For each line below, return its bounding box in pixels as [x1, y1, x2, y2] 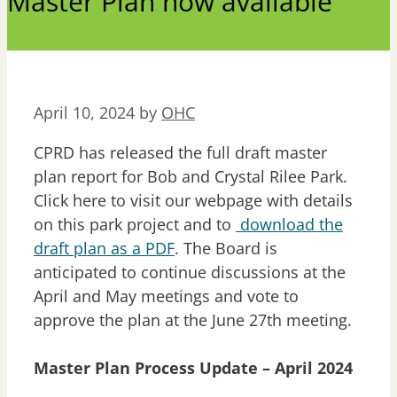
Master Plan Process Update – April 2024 [34, 357, 353, 379]
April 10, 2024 [34, 102, 135, 124]
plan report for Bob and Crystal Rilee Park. [34, 166, 347, 188]
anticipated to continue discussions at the [34, 261, 346, 284]
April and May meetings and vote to [34, 285, 299, 307]
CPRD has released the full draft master [34, 142, 327, 164]
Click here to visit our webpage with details [34, 190, 353, 212]
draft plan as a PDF [34, 237, 175, 260]
